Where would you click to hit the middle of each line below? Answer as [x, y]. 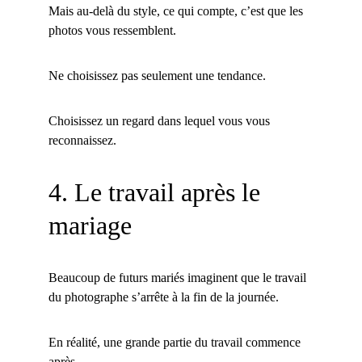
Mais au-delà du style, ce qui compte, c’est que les [177, 11]
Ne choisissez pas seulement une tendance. [157, 76]
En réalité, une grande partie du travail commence [176, 342]
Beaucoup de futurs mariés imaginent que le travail [179, 278]
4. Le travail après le [158, 192]
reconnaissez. [82, 140]
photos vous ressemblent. [112, 30]
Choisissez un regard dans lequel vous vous [161, 121]
